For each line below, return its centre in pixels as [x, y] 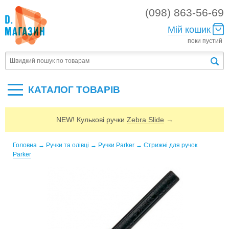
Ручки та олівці [67, 145]
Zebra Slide [145, 120]
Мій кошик [189, 30]
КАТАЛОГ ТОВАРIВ [74, 90]
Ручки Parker [116, 145]
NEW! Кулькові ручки [91, 120]
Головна [25, 145]
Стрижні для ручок [170, 145]
